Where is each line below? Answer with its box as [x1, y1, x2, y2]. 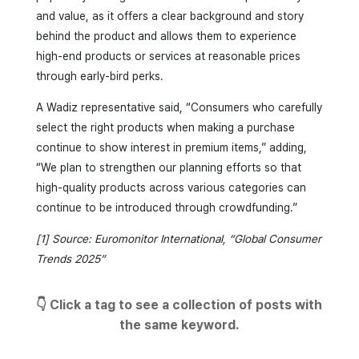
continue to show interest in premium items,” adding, [35, 140, 307, 154]
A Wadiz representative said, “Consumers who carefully [35, 100, 322, 114]
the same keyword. [119, 317, 240, 333]
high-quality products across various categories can [35, 180, 306, 194]
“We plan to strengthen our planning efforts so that [35, 160, 301, 174]
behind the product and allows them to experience [35, 29, 296, 42]
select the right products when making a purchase [35, 120, 295, 134]
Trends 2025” [35, 252, 105, 265]
